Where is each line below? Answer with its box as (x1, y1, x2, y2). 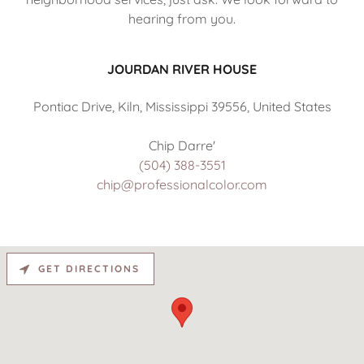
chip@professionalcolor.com (97, 175, 267, 193)
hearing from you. (128, 10, 236, 27)
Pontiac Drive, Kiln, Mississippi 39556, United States (32, 97, 331, 115)
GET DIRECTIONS (38, 262, 141, 275)
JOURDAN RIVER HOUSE (107, 60, 257, 77)
